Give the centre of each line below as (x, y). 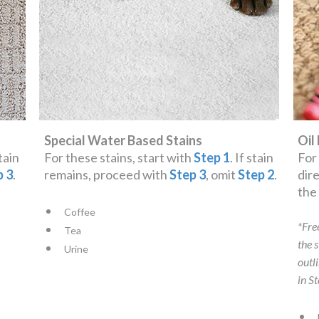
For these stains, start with (119, 157)
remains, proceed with (106, 174)
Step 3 (187, 174)
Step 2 (256, 174)
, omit (221, 174)
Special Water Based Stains (123, 140)
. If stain (251, 157)
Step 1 (211, 157)
